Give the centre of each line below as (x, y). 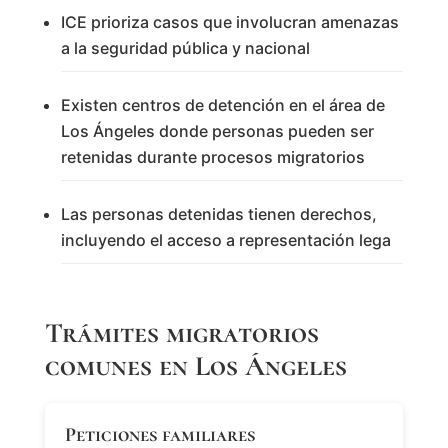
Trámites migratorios (181, 333)
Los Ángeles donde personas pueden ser (217, 131)
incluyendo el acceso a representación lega (225, 240)
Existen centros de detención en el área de (222, 105)
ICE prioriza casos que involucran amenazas (229, 22)
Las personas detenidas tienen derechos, (218, 214)
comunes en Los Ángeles (195, 366)
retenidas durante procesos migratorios (212, 157)
